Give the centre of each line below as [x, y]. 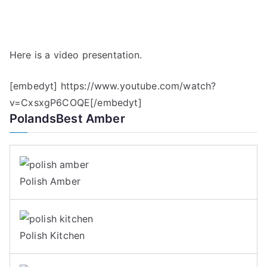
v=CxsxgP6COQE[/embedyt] [76, 103]
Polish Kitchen [52, 235]
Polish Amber [50, 181]
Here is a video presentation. [76, 55]
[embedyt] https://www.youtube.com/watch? [113, 86]
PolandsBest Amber [67, 119]
